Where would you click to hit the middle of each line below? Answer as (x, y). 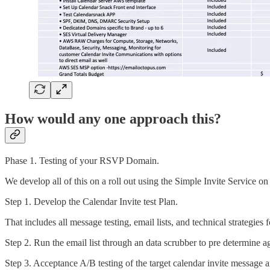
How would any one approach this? (113, 118)
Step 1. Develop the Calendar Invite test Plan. (91, 201)
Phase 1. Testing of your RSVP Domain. (82, 160)
